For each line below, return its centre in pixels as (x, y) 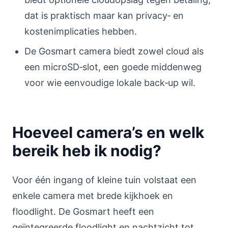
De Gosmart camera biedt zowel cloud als (114, 51)
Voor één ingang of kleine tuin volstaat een (104, 180)
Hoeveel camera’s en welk (108, 132)
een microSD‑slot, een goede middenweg (113, 67)
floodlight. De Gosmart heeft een (83, 211)
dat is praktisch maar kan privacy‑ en (104, 16)
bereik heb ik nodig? (87, 151)
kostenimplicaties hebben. (81, 31)
